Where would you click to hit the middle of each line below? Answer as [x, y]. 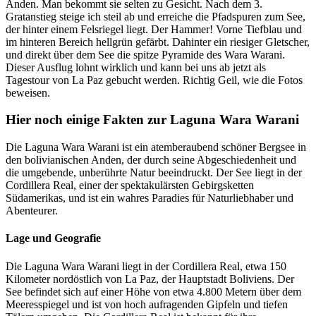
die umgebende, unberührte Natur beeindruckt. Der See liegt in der [154, 172]
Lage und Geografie [53, 238]
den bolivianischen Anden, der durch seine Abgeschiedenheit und [151, 160]
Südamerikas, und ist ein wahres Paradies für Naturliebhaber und [150, 198]
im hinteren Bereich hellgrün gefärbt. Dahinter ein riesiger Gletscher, [158, 42]
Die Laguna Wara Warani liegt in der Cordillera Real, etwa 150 [146, 266]
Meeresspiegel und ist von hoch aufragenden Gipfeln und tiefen [147, 304]
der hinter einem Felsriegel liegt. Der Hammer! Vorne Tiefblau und [154, 29]
